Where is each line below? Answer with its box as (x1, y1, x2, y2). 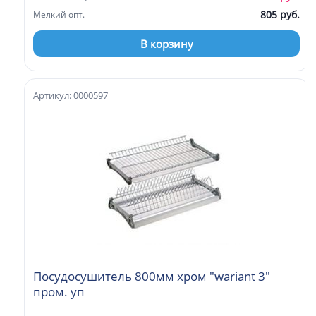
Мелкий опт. (33, 8, 85, 20)
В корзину (140, 36, 193, 51)
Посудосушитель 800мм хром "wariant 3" (33, 267, 270, 284)
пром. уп (33, 283, 85, 300)
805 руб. (260, 7, 300, 21)
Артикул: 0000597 (33, 88, 108, 102)
